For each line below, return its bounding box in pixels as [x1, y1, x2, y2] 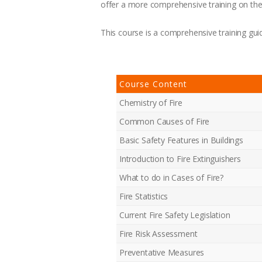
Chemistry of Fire [119, 96, 182, 108]
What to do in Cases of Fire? [119, 171, 223, 183]
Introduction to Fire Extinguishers [119, 153, 241, 164]
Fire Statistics [119, 190, 168, 202]
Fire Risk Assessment [119, 227, 198, 239]
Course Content [119, 78, 187, 89]
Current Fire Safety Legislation [119, 209, 230, 220]
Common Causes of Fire [119, 115, 210, 127]
